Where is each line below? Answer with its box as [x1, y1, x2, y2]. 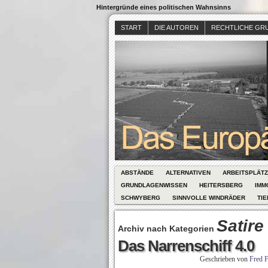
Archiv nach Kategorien [118, 224, 217, 233]
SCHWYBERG [121, 194, 160, 201]
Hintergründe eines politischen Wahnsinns [96, 4, 231, 11]
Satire [217, 217, 264, 235]
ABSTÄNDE [121, 169, 154, 176]
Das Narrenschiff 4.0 [118, 237, 254, 255]
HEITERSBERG [199, 182, 243, 188]
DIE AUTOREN [154, 24, 199, 31]
